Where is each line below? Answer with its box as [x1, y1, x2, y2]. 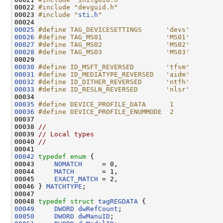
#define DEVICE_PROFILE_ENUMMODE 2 [38, 108, 174, 115]
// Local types [38, 130, 94, 138]
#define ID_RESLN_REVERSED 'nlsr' [38, 85, 190, 93]
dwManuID [78, 212, 110, 220]
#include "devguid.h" [38, 3, 118, 11]
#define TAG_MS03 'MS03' [38, 48, 190, 56]
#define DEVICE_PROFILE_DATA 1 [38, 100, 174, 108]
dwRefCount [78, 205, 118, 213]
